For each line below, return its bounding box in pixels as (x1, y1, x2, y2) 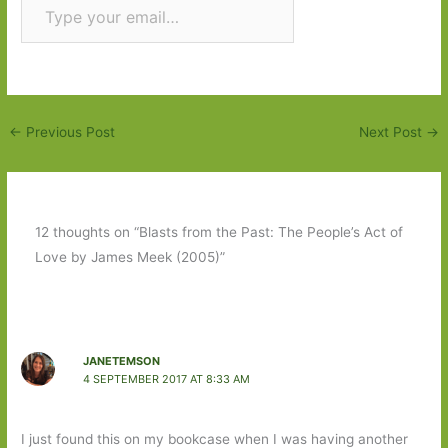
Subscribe (327, 6, 403, 27)
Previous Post (22, 123, 116, 140)
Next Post (358, 123, 426, 140)
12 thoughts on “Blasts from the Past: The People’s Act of (34, 224, 403, 241)
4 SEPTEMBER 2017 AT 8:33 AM (82, 372, 250, 387)
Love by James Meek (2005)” (34, 249, 225, 266)
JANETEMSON (82, 354, 160, 369)
